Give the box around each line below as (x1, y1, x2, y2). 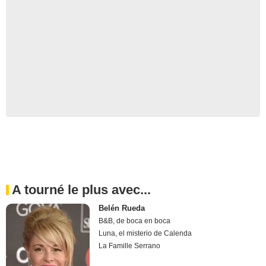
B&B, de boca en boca (99, 217, 171, 226)
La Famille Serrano (99, 242, 161, 251)
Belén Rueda (99, 204, 145, 213)
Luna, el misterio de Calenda (99, 229, 192, 238)
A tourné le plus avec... (12, 182, 151, 198)
